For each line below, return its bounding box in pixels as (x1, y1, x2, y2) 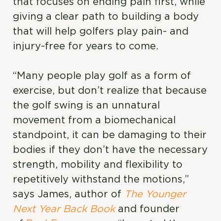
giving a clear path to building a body (13, 12, 199, 22)
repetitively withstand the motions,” (13, 175, 189, 184)
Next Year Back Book (13, 204, 115, 214)
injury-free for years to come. (13, 41, 159, 51)
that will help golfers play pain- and (13, 27, 189, 37)
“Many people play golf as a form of (13, 71, 191, 81)
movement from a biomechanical (13, 115, 176, 125)
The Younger (124, 189, 186, 199)
